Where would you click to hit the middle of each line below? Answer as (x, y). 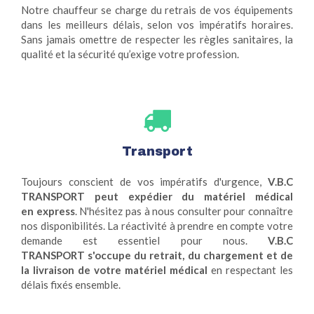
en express (48, 211)
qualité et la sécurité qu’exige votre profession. (130, 54)
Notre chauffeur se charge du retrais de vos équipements (157, 10)
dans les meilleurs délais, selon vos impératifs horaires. (157, 25)
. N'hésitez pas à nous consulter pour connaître (184, 211)
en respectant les (250, 270)
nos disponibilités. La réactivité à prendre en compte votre (157, 226)
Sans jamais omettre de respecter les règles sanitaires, (153, 40)
